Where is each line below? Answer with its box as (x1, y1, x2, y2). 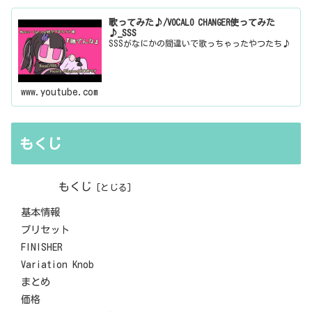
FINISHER (21, 242, 63, 253)
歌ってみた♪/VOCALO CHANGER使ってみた (109, 17, 276, 27)
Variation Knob (21, 259, 94, 270)
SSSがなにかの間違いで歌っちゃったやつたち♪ (109, 38, 291, 47)
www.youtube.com (21, 87, 99, 97)
